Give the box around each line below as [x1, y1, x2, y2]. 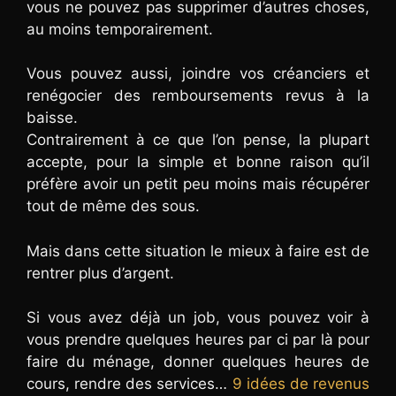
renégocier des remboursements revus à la [27, 87, 369, 105]
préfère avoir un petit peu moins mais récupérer [27, 175, 369, 194]
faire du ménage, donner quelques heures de [27, 353, 369, 371]
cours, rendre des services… [27, 375, 232, 393]
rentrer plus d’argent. [27, 263, 174, 282]
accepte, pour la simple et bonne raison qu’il [27, 153, 369, 171]
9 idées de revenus [232, 375, 370, 393]
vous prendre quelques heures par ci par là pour [27, 331, 369, 349]
